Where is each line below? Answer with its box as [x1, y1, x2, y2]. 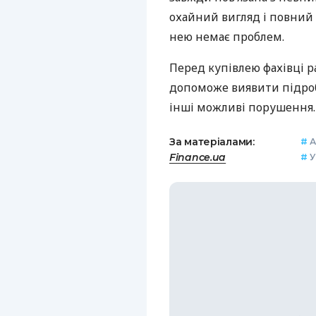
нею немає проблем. [169, 29, 284, 45]
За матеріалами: [169, 135, 255, 149]
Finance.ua [169, 151, 226, 164]
